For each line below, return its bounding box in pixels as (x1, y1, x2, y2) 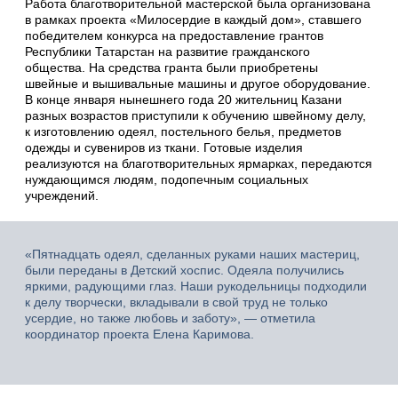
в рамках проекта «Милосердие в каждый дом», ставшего (25, 12, 362, 27)
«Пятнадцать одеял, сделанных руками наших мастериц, (25, 246, 360, 261)
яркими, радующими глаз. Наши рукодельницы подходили (25, 278, 367, 293)
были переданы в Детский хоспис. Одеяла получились (25, 262, 344, 277)
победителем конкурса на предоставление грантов (25, 28, 323, 43)
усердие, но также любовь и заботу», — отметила (25, 310, 315, 325)
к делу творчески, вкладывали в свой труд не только (25, 294, 328, 309)
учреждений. (25, 187, 99, 203)
